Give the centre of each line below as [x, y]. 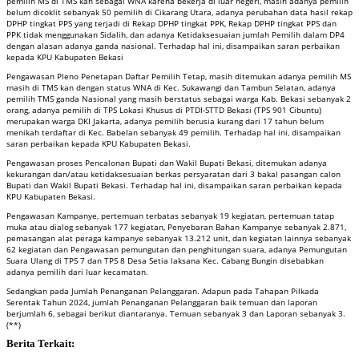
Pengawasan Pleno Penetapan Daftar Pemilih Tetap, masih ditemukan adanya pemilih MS [179, 76]
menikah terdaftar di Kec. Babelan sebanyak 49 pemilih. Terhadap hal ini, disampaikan [173, 132]
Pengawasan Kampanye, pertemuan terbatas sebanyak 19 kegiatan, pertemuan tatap [170, 215]
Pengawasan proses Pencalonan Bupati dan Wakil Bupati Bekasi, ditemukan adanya [167, 162]
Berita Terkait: [40, 343]
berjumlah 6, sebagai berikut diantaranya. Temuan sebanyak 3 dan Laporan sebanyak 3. [176, 313]
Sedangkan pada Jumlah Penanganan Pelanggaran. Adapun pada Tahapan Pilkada [163, 290]
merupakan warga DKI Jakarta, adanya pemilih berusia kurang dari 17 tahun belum [165, 121]
